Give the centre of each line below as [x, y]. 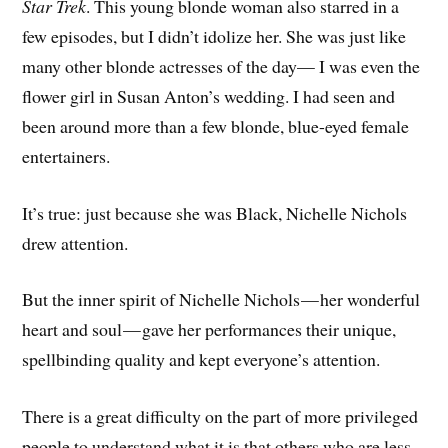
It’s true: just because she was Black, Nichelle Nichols [215, 212]
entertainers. [66, 155]
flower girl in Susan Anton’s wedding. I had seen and [209, 95]
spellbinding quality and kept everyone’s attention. [201, 359]
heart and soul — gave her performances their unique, [209, 329]
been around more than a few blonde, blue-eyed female [216, 125]
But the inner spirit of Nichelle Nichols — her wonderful [221, 299]
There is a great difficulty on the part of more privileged [220, 416]
